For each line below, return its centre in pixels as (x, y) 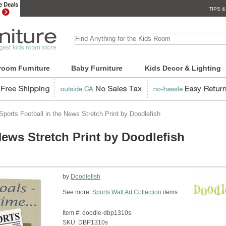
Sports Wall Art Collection (127, 192)
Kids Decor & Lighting (183, 68)
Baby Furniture (97, 68)
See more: (77, 192)
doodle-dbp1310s (107, 213)
